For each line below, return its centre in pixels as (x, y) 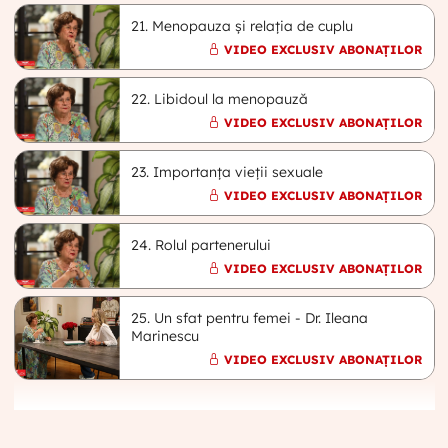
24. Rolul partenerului (201, 244)
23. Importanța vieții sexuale (227, 171)
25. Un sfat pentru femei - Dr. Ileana (250, 317)
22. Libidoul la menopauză (220, 98)
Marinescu (165, 335)
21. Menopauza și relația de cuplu (242, 25)
